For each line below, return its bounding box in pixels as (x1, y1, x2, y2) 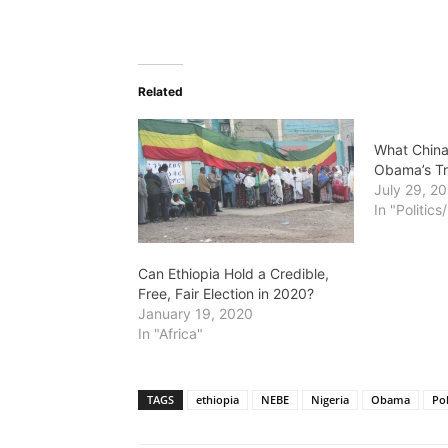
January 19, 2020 (138, 304, 253, 322)
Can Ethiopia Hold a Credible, (138, 264, 329, 282)
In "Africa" (138, 324, 203, 342)
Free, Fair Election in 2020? (138, 284, 314, 302)
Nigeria (311, 391, 349, 407)
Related (138, 83, 183, 99)
